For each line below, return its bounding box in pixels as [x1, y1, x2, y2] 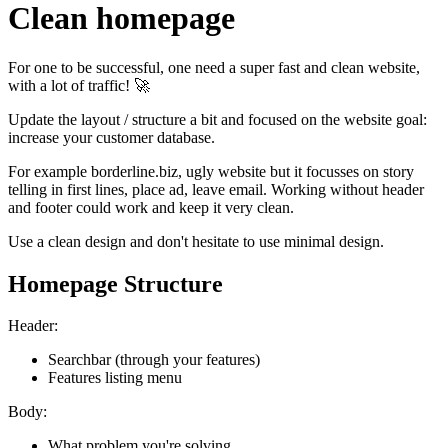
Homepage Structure [8, 270, 223, 297]
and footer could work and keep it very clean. [8, 198, 294, 216]
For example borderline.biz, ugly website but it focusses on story [8, 162, 414, 180]
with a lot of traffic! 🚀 [8, 76, 150, 94]
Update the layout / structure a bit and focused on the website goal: [8, 110, 427, 128]
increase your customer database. [8, 128, 215, 146]
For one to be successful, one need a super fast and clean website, [8, 58, 420, 76]
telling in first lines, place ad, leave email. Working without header [8, 180, 424, 198]
